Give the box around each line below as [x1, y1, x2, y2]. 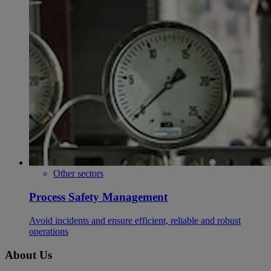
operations [29, 226, 68, 237]
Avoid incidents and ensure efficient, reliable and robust [29, 215, 241, 226]
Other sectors [53, 168, 103, 179]
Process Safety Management [29, 191, 168, 204]
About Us [5, 248, 52, 261]
